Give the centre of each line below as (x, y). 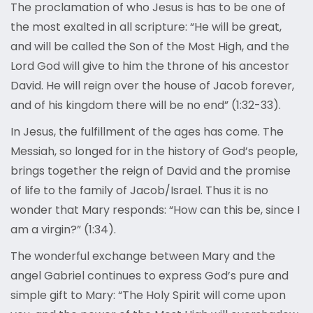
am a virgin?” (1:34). (63, 230)
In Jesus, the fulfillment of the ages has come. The (147, 132)
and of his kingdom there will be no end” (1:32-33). (146, 105)
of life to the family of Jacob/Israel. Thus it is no (139, 191)
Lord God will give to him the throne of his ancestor (150, 66)
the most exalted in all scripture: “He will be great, (146, 27)
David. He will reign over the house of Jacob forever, (152, 86)
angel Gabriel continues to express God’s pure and (150, 276)
